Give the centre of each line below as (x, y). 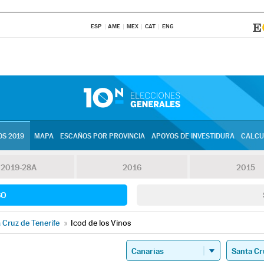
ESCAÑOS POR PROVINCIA (102, 136)
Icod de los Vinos (101, 223)
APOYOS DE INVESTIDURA (193, 136)
